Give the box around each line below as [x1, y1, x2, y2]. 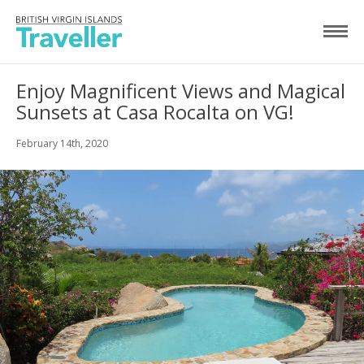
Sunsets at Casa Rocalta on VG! [16, 97, 294, 125]
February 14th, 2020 [16, 136, 108, 150]
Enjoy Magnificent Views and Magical [16, 76, 345, 104]
